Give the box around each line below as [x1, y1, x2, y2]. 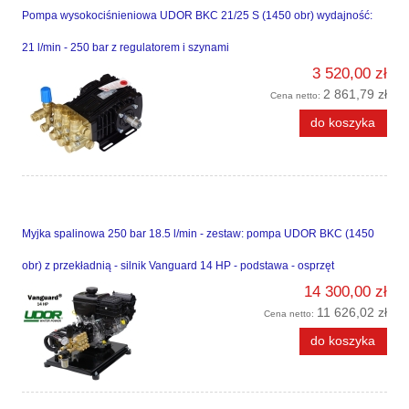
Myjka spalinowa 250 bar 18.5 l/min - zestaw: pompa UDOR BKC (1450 [22, 227, 374, 241]
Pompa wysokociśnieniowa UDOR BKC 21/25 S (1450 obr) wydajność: [22, 9, 372, 23]
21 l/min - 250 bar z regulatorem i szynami [22, 41, 229, 55]
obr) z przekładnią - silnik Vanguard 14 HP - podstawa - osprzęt [22, 259, 334, 273]
